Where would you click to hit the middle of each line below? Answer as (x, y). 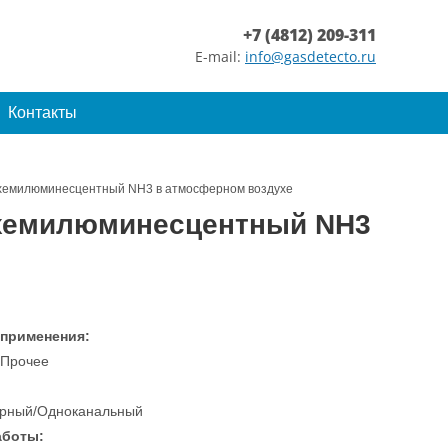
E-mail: (220, 56)
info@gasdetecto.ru (310, 56)
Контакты (42, 112)
